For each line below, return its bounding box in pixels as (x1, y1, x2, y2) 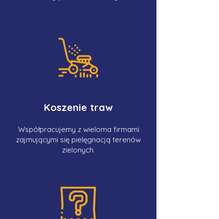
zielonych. (62, 145, 95, 154)
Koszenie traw (44, 101, 112, 113)
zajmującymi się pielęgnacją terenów (16, 135, 141, 144)
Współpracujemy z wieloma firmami (18, 125, 139, 134)
